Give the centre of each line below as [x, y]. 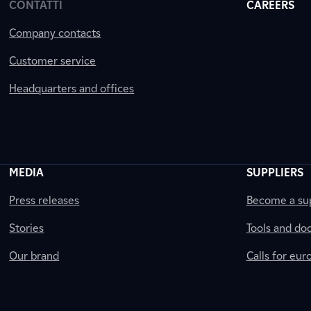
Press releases [44, 200]
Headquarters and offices [72, 89]
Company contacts [55, 33]
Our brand [34, 256]
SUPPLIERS [275, 173]
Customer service [53, 61]
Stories [27, 228]
